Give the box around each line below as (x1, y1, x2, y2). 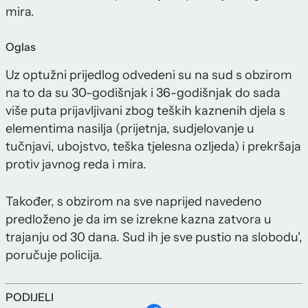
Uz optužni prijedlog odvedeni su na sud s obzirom (5, 67, 292, 83)
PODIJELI (5, 290, 54, 305)
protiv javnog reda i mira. (5, 157, 146, 173)
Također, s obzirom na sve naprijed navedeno (5, 194, 262, 210)
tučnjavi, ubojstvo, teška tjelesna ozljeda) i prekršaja (5, 139, 301, 155)
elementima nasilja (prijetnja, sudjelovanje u (5, 121, 254, 137)
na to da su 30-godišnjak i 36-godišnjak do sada (5, 85, 280, 101)
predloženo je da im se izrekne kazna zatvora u (5, 212, 272, 228)
